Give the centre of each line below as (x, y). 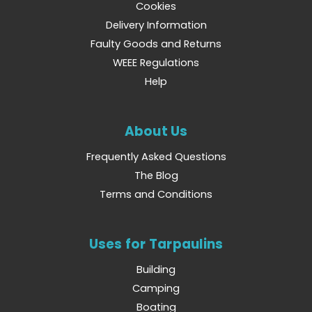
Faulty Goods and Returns (156, 44)
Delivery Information (156, 25)
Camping (156, 289)
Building (156, 270)
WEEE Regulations (156, 63)
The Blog (156, 176)
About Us (156, 132)
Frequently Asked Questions (156, 157)
